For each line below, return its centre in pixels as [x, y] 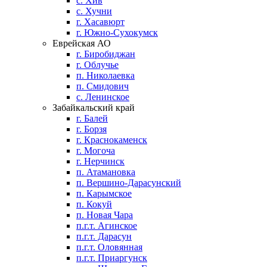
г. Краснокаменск [112, 140]
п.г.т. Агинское [107, 226]
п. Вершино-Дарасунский [129, 183]
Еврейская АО [82, 43]
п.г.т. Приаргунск [112, 258]
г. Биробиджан [106, 54]
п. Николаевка [105, 75]
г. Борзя [91, 129]
